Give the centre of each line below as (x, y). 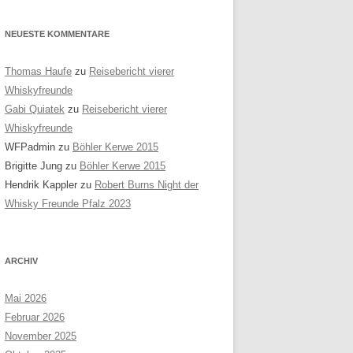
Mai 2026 (26, 299)
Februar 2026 (35, 318)
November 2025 (41, 336)
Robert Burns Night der (147, 185)
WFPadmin (30, 147)
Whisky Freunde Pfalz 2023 (68, 204)
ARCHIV (21, 261)
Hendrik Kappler (41, 185)
